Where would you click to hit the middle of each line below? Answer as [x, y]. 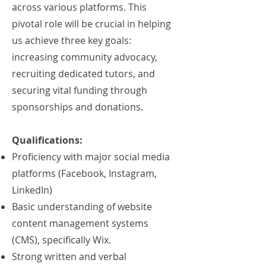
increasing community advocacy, [85, 57]
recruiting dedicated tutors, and [83, 74]
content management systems [80, 223]
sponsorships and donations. [77, 107]
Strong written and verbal [69, 256]
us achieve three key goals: [72, 40]
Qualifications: [47, 140]
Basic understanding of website [82, 207]
